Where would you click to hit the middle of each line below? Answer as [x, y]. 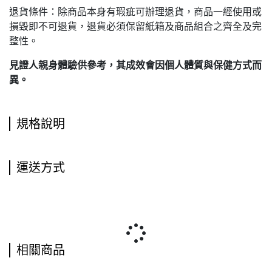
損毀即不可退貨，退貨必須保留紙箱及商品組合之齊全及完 [135, 26]
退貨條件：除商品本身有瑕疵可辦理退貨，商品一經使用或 [135, 12]
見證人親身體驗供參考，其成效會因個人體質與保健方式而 [135, 65]
